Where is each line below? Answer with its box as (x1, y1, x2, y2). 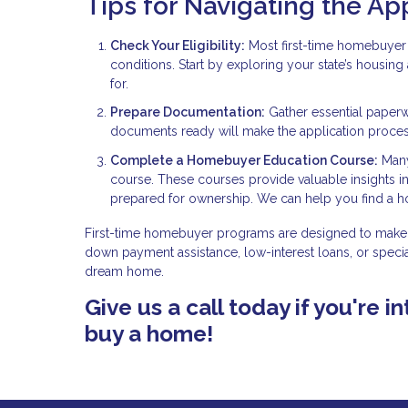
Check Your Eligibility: (110, 37, 245, 53)
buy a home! (85, 320, 213, 347)
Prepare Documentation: (110, 105, 265, 120)
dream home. (85, 263, 168, 279)
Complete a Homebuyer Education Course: (110, 152, 378, 168)
